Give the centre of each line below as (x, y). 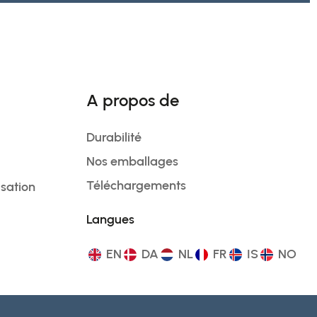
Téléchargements (136, 185)
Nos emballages (132, 161)
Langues (110, 219)
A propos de (132, 100)
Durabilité (114, 137)
